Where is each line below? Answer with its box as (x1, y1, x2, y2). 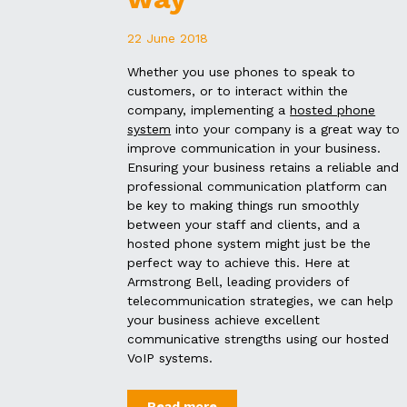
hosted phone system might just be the (127, 235, 372, 251)
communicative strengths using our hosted (127, 331, 390, 346)
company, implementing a (127, 102, 291, 117)
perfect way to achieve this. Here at (127, 254, 351, 270)
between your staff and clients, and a (127, 216, 361, 232)
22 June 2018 (127, 30, 209, 45)
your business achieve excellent (127, 312, 321, 327)
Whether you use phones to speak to (127, 64, 356, 79)
